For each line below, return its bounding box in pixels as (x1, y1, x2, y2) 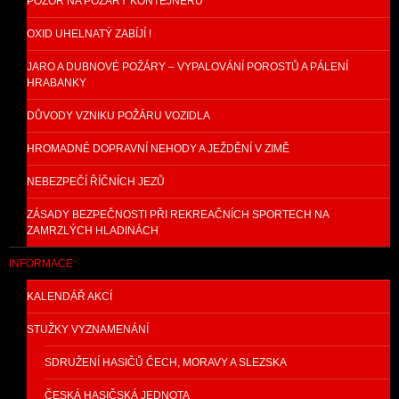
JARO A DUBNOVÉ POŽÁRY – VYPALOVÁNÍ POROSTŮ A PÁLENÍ (27, 61, 348, 74)
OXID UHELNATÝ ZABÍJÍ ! (27, 28, 151, 41)
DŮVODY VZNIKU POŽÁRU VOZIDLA (27, 110, 210, 123)
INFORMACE (9, 257, 73, 271)
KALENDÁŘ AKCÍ (27, 290, 112, 304)
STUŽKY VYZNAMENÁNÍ (27, 323, 149, 337)
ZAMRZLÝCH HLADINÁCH (27, 224, 159, 238)
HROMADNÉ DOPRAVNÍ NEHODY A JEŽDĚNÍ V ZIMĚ (27, 142, 289, 156)
